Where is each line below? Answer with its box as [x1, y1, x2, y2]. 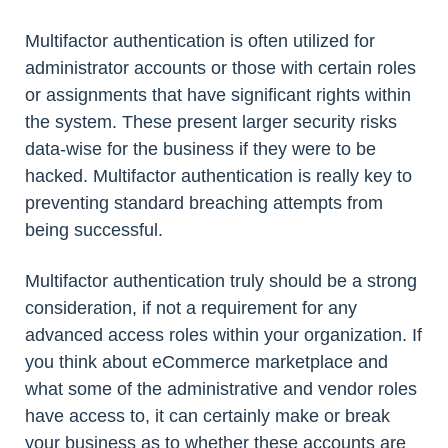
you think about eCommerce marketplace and [25, 351, 388, 372]
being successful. [25, 219, 163, 240]
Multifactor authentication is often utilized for [25, 30, 375, 51]
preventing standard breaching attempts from [25, 192, 383, 213]
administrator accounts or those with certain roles [25, 57, 416, 78]
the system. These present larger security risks [25, 111, 397, 132]
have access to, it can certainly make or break [25, 405, 390, 426]
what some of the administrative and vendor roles [25, 378, 417, 399]
